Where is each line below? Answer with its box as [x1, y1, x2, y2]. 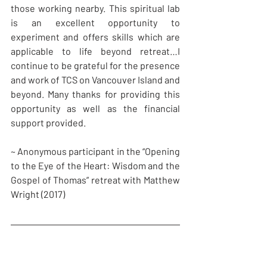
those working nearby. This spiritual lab [11, 2, 180, 14]
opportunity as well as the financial [11, 103, 180, 114]
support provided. [11, 117, 86, 129]
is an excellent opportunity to [11, 17, 180, 29]
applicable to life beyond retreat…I [11, 45, 180, 57]
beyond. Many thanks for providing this [11, 88, 180, 100]
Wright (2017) [11, 188, 65, 200]
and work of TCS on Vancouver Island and [11, 74, 180, 86]
